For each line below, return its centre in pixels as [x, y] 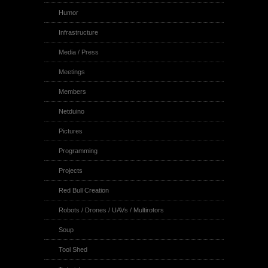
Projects [71, 170]
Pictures [71, 131]
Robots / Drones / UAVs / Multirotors [111, 210]
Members [72, 92]
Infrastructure [78, 32]
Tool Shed [73, 249]
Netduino [71, 111]
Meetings [72, 72]
